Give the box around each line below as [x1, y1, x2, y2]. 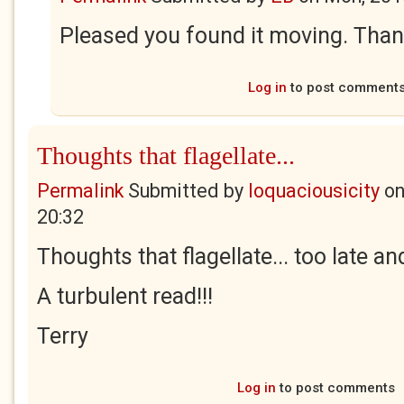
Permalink [37, 179, 124, 202]
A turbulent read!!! [37, 283, 213, 309]
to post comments [275, 380, 395, 396]
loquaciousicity [248, 179, 380, 202]
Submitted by [124, 179, 248, 202]
